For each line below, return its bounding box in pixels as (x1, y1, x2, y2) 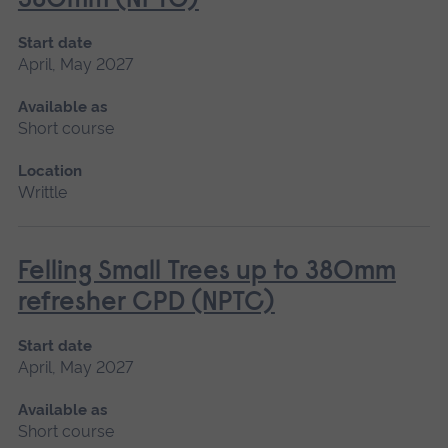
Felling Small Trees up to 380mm (17, 258, 396, 286)
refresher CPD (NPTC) (17, 289, 275, 317)
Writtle (17, 182, 67, 202)
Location (17, 161, 82, 180)
